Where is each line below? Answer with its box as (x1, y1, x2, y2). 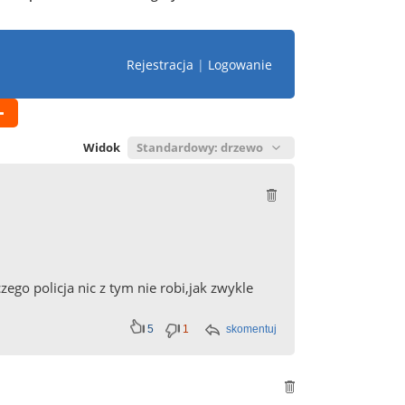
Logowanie (208, 55, 272, 73)
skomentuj (226, 323, 277, 335)
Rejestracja (127, 55, 193, 73)
